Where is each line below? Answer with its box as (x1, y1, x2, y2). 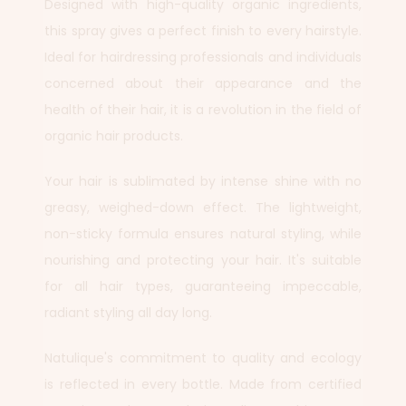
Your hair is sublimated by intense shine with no (44, 172, 362, 190)
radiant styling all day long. (44, 304, 212, 322)
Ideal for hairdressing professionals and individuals (44, 48, 362, 66)
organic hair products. (44, 127, 183, 145)
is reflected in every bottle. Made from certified (44, 375, 362, 393)
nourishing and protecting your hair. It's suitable (44, 251, 362, 269)
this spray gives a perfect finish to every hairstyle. (44, 22, 362, 40)
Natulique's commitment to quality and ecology (44, 349, 362, 367)
